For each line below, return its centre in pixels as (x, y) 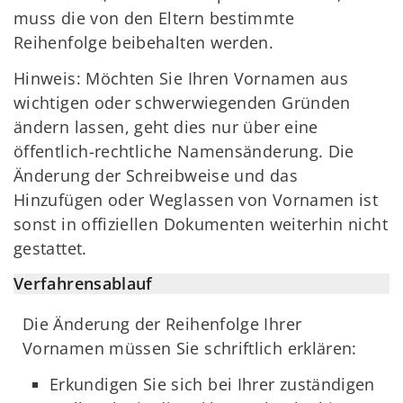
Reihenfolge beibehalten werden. (144, 42)
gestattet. (50, 249)
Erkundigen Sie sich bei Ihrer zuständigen (212, 385)
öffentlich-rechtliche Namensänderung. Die (184, 152)
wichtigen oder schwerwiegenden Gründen (182, 103)
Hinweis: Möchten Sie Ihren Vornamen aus (181, 79)
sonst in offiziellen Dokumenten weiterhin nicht (201, 224)
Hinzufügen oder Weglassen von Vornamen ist (196, 200)
